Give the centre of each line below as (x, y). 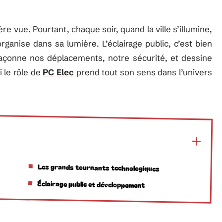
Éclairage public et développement (91, 184)
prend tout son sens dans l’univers (143, 72)
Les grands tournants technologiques (98, 167)
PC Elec (58, 72)
